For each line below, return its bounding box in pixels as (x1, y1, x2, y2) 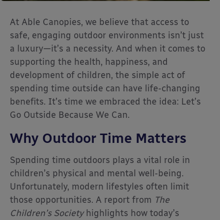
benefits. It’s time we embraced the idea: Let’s (10, 96, 201, 107)
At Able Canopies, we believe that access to (10, 17, 189, 27)
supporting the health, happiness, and (10, 56, 168, 67)
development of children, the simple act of (10, 70, 185, 81)
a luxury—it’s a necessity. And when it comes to (10, 43, 205, 54)
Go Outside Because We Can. (10, 110, 130, 120)
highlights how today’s (83, 208, 179, 219)
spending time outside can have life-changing (10, 83, 200, 94)
